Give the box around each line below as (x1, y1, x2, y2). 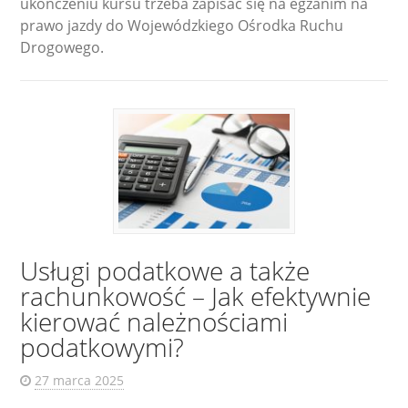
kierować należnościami (20, 303, 289, 339)
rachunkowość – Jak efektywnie (20, 278, 372, 313)
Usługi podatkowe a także (20, 252, 311, 288)
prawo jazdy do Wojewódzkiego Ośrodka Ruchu (20, 15, 344, 36)
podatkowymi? (20, 329, 185, 364)
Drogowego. (20, 36, 105, 57)
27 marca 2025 (35, 371, 125, 389)
